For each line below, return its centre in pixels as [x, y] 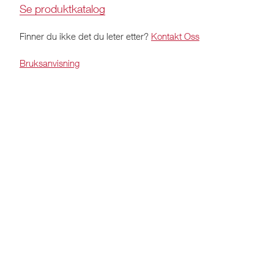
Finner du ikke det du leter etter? [85, 36]
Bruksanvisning [50, 63]
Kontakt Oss [175, 36]
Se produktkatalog [62, 9]
